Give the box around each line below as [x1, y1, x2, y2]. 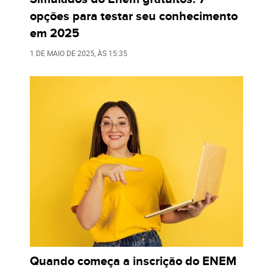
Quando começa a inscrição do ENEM [30, 253, 236, 269]
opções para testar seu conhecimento [30, 9, 238, 24]
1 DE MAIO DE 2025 [30, 48, 94, 58]
